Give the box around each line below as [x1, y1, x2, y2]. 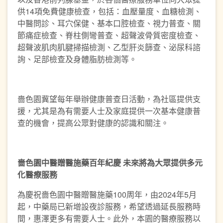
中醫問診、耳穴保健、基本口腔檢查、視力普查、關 [17, 17, 201, 29]
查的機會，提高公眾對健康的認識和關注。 [17, 117, 169, 128]
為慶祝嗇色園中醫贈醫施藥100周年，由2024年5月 [17, 189, 197, 200]
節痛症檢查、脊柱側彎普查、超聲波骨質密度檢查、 [17, 29, 201, 41]
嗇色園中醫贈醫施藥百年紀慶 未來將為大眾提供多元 [17, 157, 203, 168]
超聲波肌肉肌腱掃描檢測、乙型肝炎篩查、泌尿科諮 [17, 41, 201, 53]
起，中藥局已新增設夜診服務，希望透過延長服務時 [17, 201, 201, 212]
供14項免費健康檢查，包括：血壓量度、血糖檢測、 [17, 5, 202, 17]
